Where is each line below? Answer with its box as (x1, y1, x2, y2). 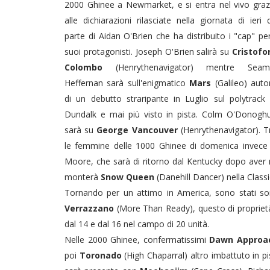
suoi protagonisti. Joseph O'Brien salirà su (64, 45, 232, 57)
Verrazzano (64, 202, 117, 214)
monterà (64, 171, 101, 183)
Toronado (79, 249, 122, 261)
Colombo (64, 61, 102, 73)
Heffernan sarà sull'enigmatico (64, 77, 190, 89)
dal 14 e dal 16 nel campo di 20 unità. (64, 218, 212, 230)
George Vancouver (96, 124, 178, 136)
